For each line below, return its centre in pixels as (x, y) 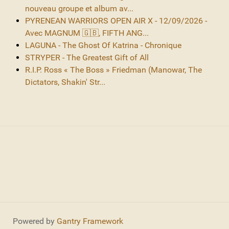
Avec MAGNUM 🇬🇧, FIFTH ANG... (87, 33)
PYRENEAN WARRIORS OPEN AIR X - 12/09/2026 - (116, 20)
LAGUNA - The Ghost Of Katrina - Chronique (103, 45)
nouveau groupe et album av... (79, 8)
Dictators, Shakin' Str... (65, 82)
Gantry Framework (90, 221)
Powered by (35, 221)
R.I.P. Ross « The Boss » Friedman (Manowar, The (113, 70)
